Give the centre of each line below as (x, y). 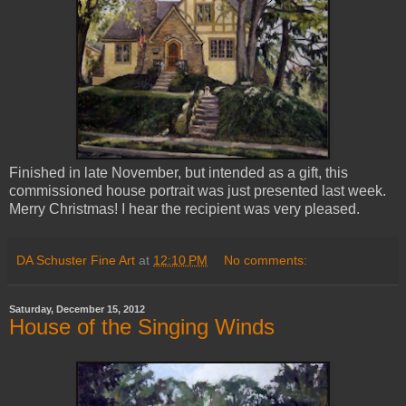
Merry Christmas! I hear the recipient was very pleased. (184, 209)
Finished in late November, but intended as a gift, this (179, 173)
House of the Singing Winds (142, 327)
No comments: (266, 261)
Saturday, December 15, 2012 (77, 309)
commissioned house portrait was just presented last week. (198, 191)
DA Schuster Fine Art (76, 261)
